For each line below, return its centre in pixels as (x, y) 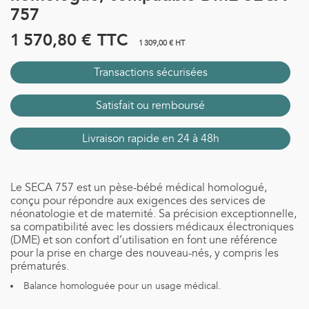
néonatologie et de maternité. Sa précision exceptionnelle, (153, 214)
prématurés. (40, 266)
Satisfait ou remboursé (150, 106)
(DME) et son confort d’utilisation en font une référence (144, 240)
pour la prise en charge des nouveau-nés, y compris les (144, 253)
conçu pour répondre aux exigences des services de (138, 201)
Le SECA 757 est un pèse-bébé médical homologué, (139, 188)
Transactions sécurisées (150, 72)
